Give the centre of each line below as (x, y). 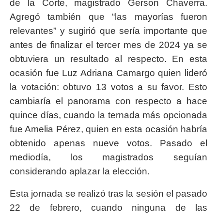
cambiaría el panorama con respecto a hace (108, 101)
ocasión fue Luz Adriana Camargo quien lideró (108, 73)
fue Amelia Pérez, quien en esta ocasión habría (108, 129)
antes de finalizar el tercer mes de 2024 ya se (108, 45)
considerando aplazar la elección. (80, 171)
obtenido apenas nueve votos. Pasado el (108, 143)
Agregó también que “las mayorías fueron (108, 16)
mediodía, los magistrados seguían (108, 157)
